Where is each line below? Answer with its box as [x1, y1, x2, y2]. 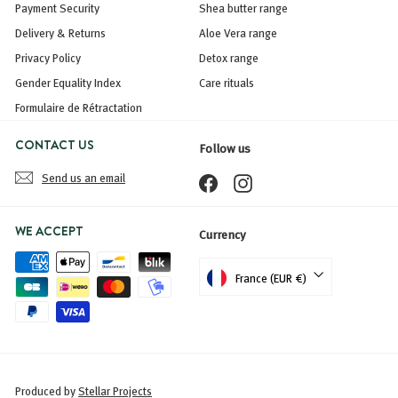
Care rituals [199, 74, 254, 92]
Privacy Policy [15, 49, 81, 68]
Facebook [217, 171, 263, 189]
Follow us [199, 139, 251, 158]
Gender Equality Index [15, 74, 121, 92]
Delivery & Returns [15, 24, 106, 43]
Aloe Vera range [199, 24, 277, 43]
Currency [199, 225, 246, 244]
